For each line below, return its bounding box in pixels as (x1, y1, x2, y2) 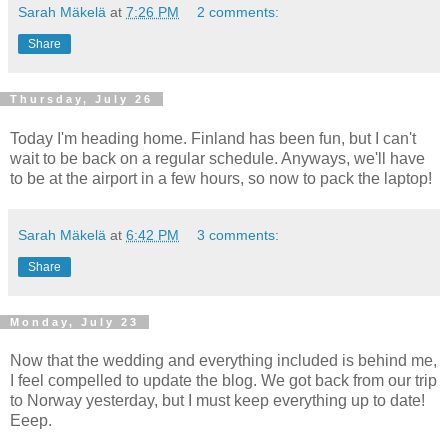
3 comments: (197, 226, 280, 243)
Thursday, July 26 (10, 92, 153, 105)
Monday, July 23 (10, 315, 139, 328)
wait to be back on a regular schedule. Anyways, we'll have (10, 149, 425, 167)
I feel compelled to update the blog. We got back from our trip (10, 372, 437, 390)
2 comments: (197, 3, 280, 20)
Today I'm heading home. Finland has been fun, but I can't (10, 129, 416, 147)
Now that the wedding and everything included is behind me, (10, 352, 437, 370)
